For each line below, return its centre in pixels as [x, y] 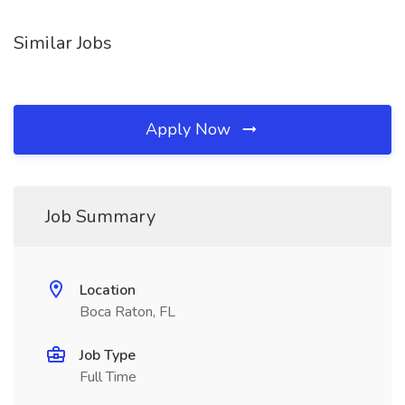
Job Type [108, 355]
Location [108, 290]
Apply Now [190, 129]
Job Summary [100, 217]
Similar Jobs [63, 43]
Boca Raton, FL [127, 312]
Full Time [108, 377]
